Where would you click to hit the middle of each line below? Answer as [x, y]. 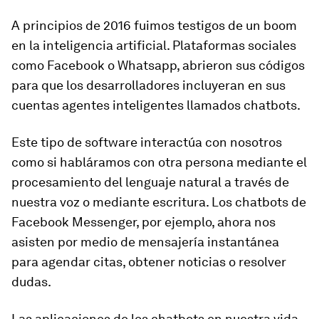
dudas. [31, 282]
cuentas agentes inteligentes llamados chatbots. [156, 105]
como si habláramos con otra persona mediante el [159, 162]
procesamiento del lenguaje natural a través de [150, 182]
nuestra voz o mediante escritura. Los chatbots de [159, 202]
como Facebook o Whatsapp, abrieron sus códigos [158, 65]
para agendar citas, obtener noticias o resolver [149, 262]
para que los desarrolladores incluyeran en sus [148, 85]
